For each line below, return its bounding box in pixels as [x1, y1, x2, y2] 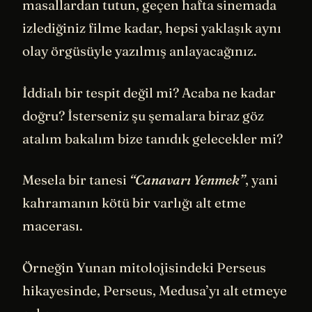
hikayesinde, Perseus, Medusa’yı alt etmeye [22, 281, 287, 299]
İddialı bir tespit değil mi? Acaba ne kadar [22, 84, 276, 101]
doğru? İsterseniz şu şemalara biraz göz [22, 107, 264, 124]
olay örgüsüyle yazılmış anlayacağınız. [22, 42, 257, 59]
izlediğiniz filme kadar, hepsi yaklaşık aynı [22, 19, 281, 36]
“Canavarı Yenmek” [130, 171, 245, 189]
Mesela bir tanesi [22, 171, 130, 189]
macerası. [22, 217, 83, 235]
